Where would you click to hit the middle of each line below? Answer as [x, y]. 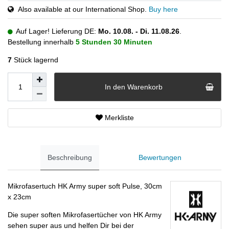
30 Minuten [133, 42]
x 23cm [19, 197]
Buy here [163, 9]
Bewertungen [160, 158]
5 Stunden [94, 42]
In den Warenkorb [134, 87]
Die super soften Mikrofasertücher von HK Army [85, 214]
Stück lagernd [35, 60]
